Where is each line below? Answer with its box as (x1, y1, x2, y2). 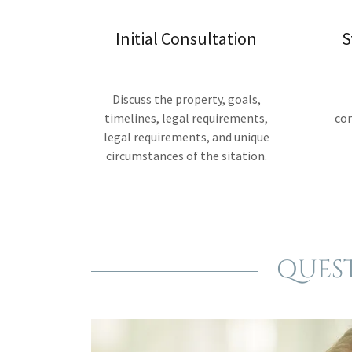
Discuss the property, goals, (112, 91, 261, 107)
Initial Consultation (115, 27, 257, 49)
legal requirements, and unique (103, 129, 269, 145)
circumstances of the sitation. (105, 148, 267, 163)
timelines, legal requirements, (104, 110, 268, 126)
